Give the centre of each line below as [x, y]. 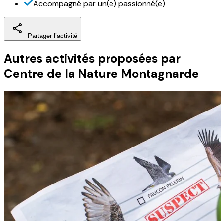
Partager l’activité [53, 36]
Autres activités [49, 59]
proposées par [138, 59]
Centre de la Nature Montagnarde [101, 74]
